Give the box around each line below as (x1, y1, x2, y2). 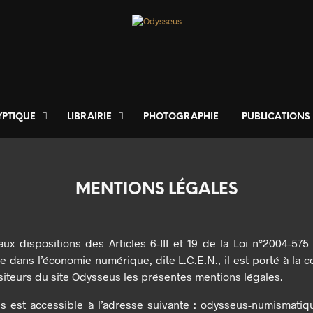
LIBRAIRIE (67, 112, 112, 122)
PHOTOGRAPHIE (143, 112, 219, 122)
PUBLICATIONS (242, 112, 310, 122)
